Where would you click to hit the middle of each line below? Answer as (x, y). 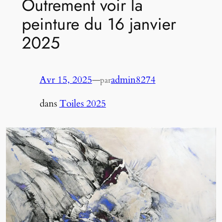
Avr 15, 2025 (66, 80)
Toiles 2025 (83, 104)
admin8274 (133, 80)
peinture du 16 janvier (99, 24)
